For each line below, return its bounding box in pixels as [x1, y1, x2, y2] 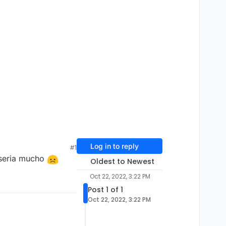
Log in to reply [90, 142, 139, 151]
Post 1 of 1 [88, 185, 123, 195]
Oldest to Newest [90, 156, 154, 167]
